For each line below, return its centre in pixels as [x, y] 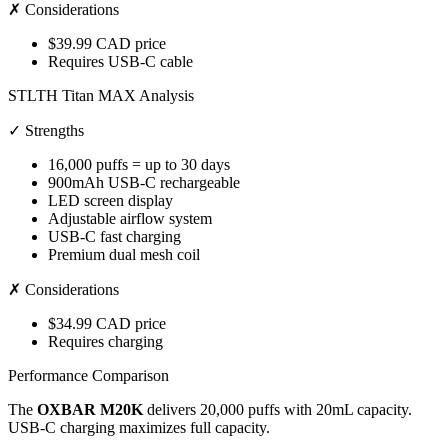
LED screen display [110, 201]
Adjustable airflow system [130, 219]
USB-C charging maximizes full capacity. [139, 428]
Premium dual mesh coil [124, 255]
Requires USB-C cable [120, 62]
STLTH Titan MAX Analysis [101, 96]
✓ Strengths [46, 131]
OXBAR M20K [90, 410]
